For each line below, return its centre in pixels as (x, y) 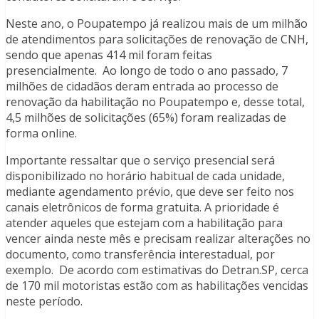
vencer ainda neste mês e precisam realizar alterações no (158, 239)
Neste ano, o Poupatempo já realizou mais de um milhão (157, 24)
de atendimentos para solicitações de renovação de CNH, (157, 40)
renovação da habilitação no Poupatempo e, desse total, (155, 102)
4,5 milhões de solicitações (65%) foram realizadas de (146, 118)
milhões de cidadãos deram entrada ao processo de (142, 87)
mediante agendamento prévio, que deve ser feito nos (150, 192)
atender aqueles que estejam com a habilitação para (144, 223)
